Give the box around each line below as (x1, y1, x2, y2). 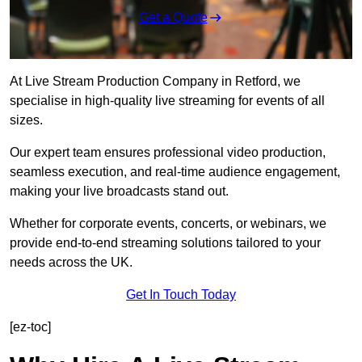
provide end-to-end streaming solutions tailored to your (10, 236, 321, 250)
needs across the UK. (10, 255, 133, 270)
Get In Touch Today (126, 288, 236, 302)
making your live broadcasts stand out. (10, 184, 229, 199)
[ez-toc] (10, 320, 51, 335)
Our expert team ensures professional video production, (10, 145, 326, 160)
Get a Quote (138, 11, 208, 25)
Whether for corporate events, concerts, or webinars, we (10, 217, 326, 231)
